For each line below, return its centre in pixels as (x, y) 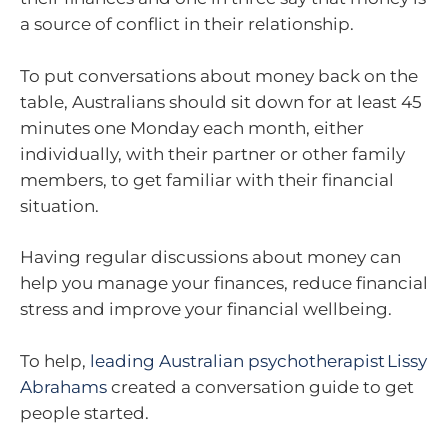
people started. (86, 412)
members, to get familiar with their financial (207, 179)
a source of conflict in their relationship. (191, 24)
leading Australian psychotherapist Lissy (258, 360)
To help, (55, 360)
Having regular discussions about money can (210, 257)
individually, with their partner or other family (212, 153)
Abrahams (63, 386)
